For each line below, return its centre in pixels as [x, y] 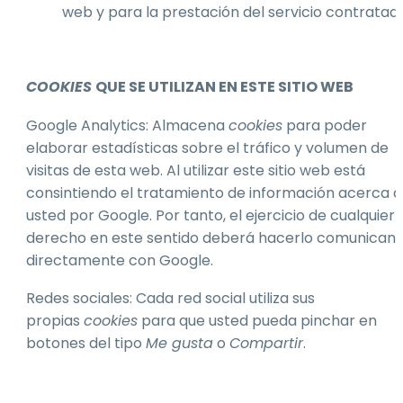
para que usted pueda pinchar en [257, 321]
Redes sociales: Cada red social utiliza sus [170, 299]
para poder [325, 125]
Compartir [266, 344]
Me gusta [179, 344]
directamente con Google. [120, 260]
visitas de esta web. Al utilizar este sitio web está [196, 170]
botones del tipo [86, 344]
